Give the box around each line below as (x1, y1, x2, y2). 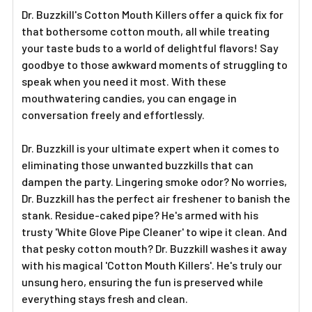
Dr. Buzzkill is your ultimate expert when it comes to (22, 141, 279, 155)
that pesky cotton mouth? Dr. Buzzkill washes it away (22, 242, 287, 255)
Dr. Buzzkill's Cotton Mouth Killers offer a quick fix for (22, 8, 283, 21)
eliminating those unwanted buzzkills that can (22, 158, 253, 171)
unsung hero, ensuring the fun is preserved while (22, 275, 263, 288)
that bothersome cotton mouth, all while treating (22, 24, 270, 38)
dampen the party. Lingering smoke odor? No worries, (22, 175, 287, 188)
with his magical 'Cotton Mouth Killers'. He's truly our (22, 258, 282, 272)
